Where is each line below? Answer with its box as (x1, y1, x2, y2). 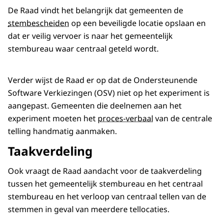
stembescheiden (8, 17, 69, 28)
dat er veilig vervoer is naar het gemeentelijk (8, 30, 173, 41)
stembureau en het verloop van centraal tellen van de (8, 191, 206, 202)
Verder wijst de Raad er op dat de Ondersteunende (8, 74, 197, 85)
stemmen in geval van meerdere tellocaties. (8, 203, 169, 215)
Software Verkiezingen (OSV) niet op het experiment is (8, 87, 210, 98)
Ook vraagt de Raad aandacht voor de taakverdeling (8, 165, 202, 176)
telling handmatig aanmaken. (8, 125, 117, 137)
